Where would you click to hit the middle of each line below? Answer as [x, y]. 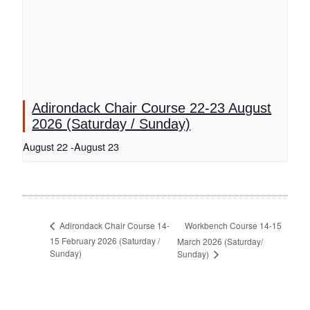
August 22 [46, 147]
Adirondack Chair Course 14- [114, 226]
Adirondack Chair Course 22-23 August [152, 108]
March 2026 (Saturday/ [220, 241]
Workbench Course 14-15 [233, 225]
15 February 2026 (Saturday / [105, 241]
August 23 [97, 147]
